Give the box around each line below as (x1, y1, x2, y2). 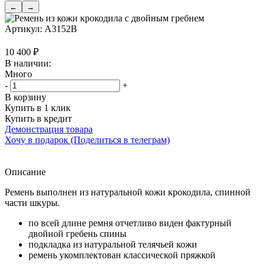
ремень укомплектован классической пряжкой (28, 250, 216, 261)
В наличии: (5, 58, 51, 69)
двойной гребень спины (28, 229, 126, 239)
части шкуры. (5, 198, 60, 208)
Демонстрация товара (5, 124, 93, 135)
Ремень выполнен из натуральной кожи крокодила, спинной (5, 187, 251, 198)
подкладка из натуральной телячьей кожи (28, 239, 197, 250)
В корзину (5, 92, 46, 103)
